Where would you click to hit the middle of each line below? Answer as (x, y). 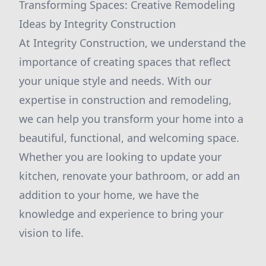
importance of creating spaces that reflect (125, 62)
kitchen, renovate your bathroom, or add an (129, 176)
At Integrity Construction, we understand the (132, 43)
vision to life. (51, 233)
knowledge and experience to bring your (121, 214)
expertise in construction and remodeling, (125, 100)
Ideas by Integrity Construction (97, 24)
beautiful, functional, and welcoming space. (129, 138)
